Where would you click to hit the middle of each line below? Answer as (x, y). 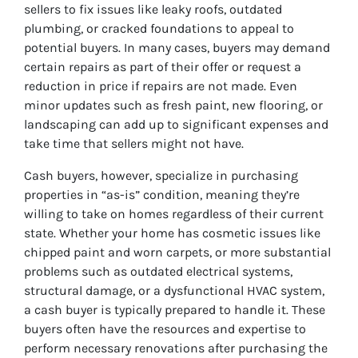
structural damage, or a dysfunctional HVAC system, (174, 291)
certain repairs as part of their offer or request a (163, 67)
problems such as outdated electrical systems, (158, 272)
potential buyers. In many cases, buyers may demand (177, 48)
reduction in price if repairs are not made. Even (161, 86)
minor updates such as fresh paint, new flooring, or (173, 105)
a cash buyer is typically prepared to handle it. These (175, 310)
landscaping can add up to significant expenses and (176, 125)
